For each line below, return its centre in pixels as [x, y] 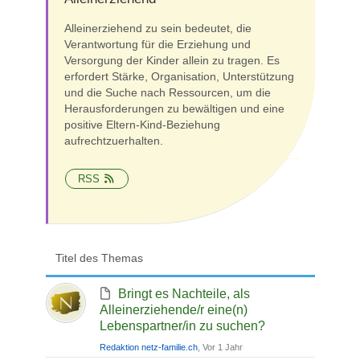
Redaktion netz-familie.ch [148, 347]
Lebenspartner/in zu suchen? [182, 326]
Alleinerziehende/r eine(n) [173, 310]
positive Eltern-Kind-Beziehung [142, 125]
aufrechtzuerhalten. [113, 141]
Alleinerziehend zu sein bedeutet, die [157, 28]
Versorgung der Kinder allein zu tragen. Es [172, 60]
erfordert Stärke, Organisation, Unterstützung [179, 76]
